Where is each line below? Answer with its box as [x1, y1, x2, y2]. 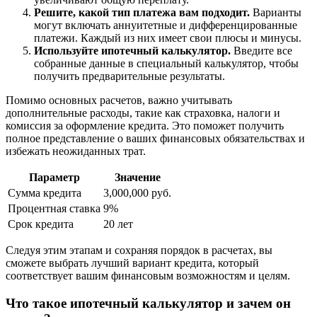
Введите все [231, 45, 292, 57]
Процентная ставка [8, 202, 100, 215]
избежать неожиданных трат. [6, 145, 146, 158]
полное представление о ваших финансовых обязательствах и [6, 132, 305, 145]
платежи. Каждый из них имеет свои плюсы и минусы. [34, 32, 301, 45]
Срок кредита [8, 218, 74, 231]
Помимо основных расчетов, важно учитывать [6, 94, 232, 107]
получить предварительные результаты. [34, 70, 225, 83]
